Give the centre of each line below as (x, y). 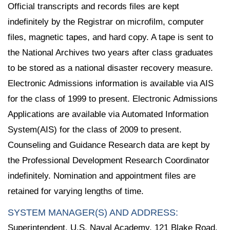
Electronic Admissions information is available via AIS (111, 83)
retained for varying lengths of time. (76, 191)
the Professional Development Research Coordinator (109, 160)
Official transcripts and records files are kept (93, 6)
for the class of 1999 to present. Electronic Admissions (113, 99)
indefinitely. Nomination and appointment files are (102, 176)
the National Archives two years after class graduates (110, 52)
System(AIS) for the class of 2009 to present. (95, 129)
